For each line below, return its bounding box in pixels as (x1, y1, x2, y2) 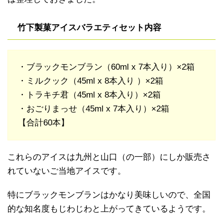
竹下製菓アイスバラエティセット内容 (17, 23, 161, 33)
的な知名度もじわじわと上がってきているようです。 (7, 204, 211, 214)
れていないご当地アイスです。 (7, 166, 126, 176)
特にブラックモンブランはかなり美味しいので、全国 (7, 190, 211, 200)
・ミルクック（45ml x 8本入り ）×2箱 (18, 76, 163, 86)
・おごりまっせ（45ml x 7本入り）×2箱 (18, 104, 169, 114)
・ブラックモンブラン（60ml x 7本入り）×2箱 (18, 62, 195, 72)
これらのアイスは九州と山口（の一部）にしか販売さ (7, 152, 211, 162)
